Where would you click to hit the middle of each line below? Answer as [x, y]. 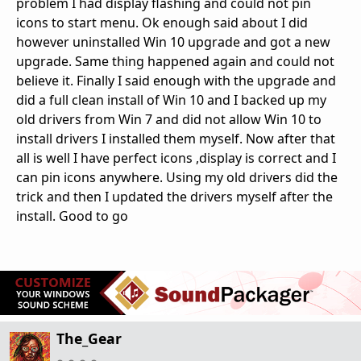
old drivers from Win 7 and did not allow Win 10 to [169, 119]
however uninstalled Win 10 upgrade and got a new [173, 41]
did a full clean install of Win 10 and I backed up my [171, 100]
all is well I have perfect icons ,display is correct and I [176, 158]
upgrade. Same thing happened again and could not [175, 61]
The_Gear [89, 339]
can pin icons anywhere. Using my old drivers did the [177, 177]
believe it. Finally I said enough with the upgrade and [176, 80]
